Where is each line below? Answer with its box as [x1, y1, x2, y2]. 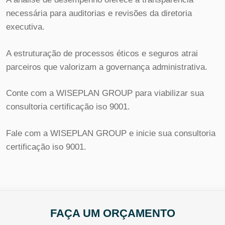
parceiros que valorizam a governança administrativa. [6, 62, 207, 72]
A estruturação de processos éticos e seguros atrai [6, 48, 198, 58]
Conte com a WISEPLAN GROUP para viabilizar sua [6, 88, 204, 98]
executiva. [6, 22, 45, 32]
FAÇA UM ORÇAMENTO [50, 207, 175, 220]
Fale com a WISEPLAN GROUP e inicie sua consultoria [6, 128, 215, 138]
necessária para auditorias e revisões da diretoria [6, 9, 192, 19]
